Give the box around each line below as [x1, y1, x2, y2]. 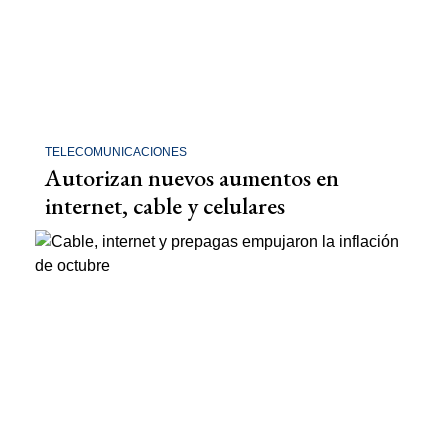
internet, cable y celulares [45, 190, 285, 221]
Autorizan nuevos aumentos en [45, 162, 339, 193]
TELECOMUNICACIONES [45, 145, 187, 159]
